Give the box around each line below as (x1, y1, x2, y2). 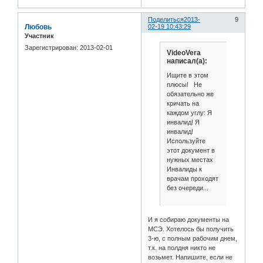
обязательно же (166, 90, 214, 97)
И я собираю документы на (148, 216, 230, 223)
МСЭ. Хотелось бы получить (148, 225, 234, 232)
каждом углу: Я (166, 109, 212, 116)
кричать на (166, 99, 199, 107)
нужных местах (166, 156, 217, 163)
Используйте (166, 137, 205, 144)
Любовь (25, 23, 52, 32)
